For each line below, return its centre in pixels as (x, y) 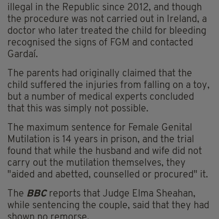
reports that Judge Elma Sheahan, (122, 194)
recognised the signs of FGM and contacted (100, 43)
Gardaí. (23, 55)
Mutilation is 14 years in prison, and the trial (101, 140)
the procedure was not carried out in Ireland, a (107, 20)
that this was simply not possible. (78, 109)
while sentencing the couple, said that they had (108, 206)
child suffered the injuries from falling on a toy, (109, 86)
